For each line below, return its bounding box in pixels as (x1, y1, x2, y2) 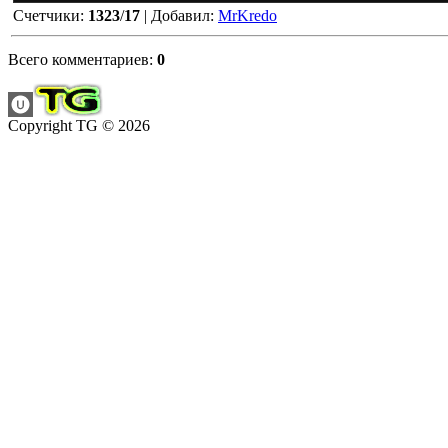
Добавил (151, 7, 210, 24)
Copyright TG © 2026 (8, 117, 150, 134)
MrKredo (218, 7, 277, 24)
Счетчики (13, 7, 80, 24)
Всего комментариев (8, 51, 149, 68)
